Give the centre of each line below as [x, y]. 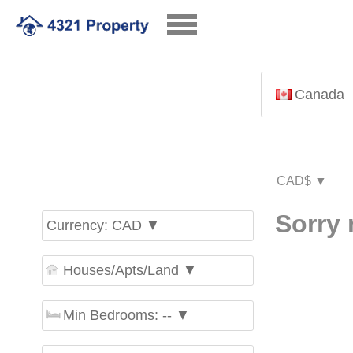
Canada [320, 95]
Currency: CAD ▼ [103, 225]
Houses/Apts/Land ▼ [130, 270]
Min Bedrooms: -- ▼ [126, 315]
